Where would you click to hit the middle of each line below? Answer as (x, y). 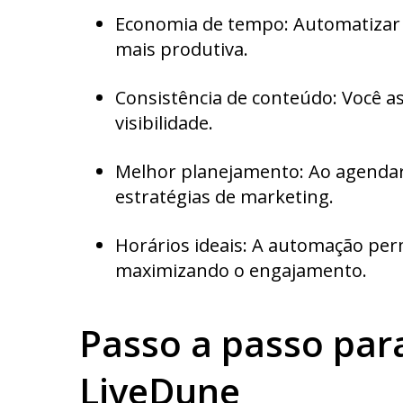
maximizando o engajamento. (241, 270)
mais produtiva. (182, 49)
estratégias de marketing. (224, 196)
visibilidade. (164, 122)
